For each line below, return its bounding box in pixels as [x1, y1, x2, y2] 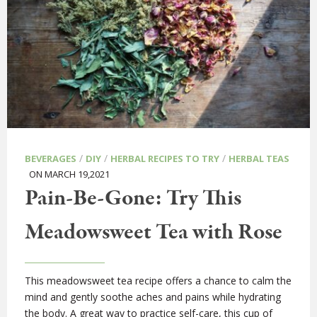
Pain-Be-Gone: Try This [25, 183, 241, 215]
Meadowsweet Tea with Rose [25, 217, 282, 249]
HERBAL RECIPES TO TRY [110, 152, 219, 166]
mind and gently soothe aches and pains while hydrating [25, 290, 281, 304]
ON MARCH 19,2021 [25, 168, 110, 181]
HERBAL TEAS [229, 152, 289, 166]
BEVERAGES [25, 152, 76, 166]
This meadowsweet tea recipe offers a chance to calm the [25, 274, 292, 288]
